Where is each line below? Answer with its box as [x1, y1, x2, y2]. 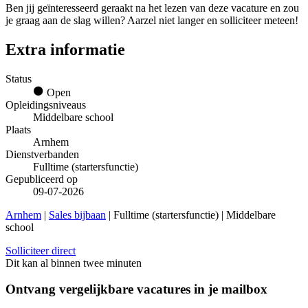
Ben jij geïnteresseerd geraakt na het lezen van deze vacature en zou [5, 1, 299, 14]
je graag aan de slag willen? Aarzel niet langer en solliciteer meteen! [5, 14, 298, 26]
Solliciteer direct [5, 244, 76, 256]
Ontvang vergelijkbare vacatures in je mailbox [5, 282, 267, 297]
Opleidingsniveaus [5, 98, 86, 111]
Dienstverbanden [5, 148, 79, 160]
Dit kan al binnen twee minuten [5, 256, 142, 269]
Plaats [5, 123, 31, 135]
